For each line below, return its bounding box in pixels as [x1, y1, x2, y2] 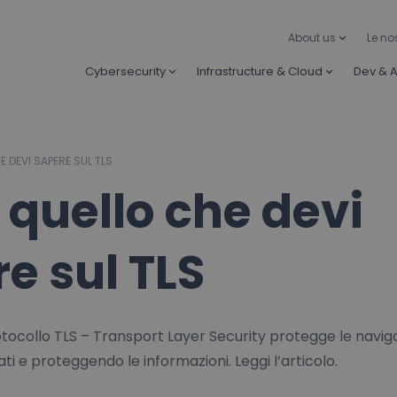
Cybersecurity [85, 63, 166, 80]
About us [288, 30, 336, 45]
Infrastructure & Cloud [197, 63, 323, 80]
